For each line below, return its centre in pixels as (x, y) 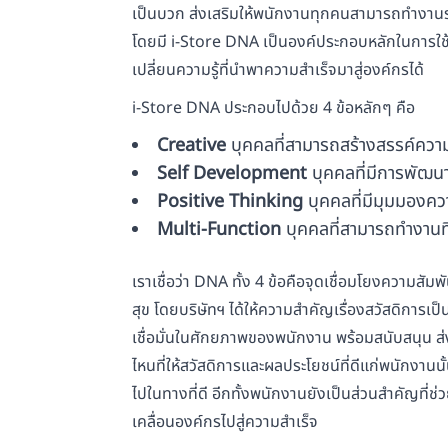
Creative (191, 146)
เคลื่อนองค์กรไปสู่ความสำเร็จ (225, 422)
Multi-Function (219, 230)
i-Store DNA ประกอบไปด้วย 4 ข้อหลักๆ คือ (273, 108)
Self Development (232, 174)
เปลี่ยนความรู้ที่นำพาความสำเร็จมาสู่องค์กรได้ (278, 70)
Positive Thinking (230, 202)
